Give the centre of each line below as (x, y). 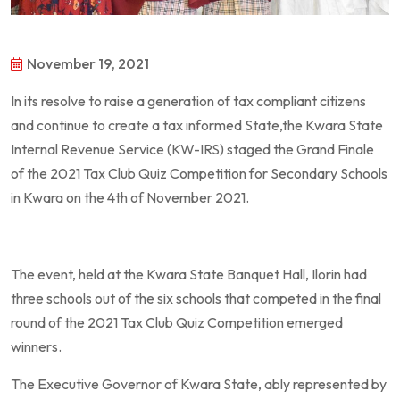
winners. (36, 347)
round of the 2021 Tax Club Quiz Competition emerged (177, 323)
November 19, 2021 (88, 64)
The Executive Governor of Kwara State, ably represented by (199, 384)
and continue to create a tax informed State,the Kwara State (197, 125)
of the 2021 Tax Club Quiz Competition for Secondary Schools (199, 174)
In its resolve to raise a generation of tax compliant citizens (188, 101)
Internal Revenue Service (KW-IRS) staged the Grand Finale (192, 150)
